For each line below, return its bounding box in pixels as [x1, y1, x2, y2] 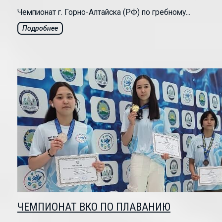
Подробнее [22, 24, 58, 33]
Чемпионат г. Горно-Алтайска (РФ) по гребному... [17, 7, 190, 17]
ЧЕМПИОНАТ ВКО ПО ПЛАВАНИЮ [17, 201, 170, 214]
